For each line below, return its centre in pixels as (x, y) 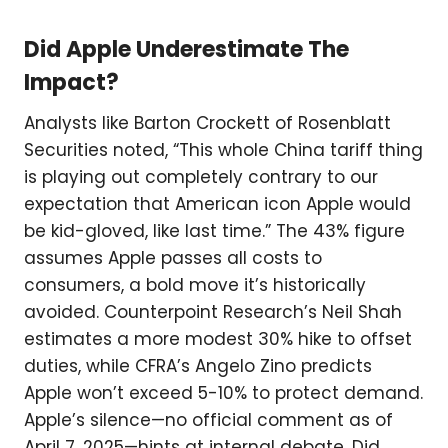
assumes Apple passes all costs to (173, 258)
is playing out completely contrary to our (201, 177)
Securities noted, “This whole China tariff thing (223, 150)
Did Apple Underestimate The (186, 50)
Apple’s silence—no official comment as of (208, 420)
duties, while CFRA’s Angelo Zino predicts (198, 366)
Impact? (71, 83)
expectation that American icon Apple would (217, 204)
